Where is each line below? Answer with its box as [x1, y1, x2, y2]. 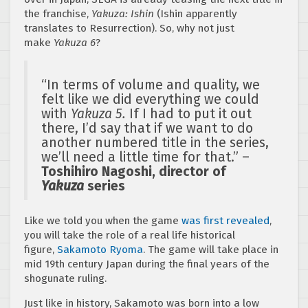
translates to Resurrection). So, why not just [24, 22, 234, 35]
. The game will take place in [143, 243, 278, 256]
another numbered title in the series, [41, 135, 269, 151]
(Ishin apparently [154, 8, 237, 21]
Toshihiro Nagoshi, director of [41, 164, 225, 180]
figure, [24, 243, 57, 256]
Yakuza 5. [71, 106, 129, 122]
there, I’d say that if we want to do [41, 120, 253, 137]
